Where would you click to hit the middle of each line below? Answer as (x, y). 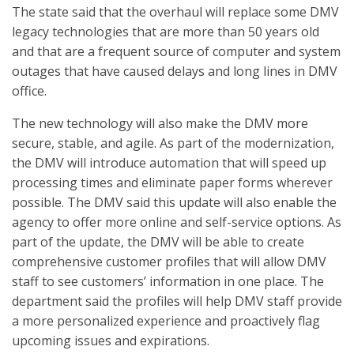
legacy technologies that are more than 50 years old (166, 32)
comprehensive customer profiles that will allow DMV (169, 262)
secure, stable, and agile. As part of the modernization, (173, 143)
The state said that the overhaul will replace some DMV (175, 12)
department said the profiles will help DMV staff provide (177, 301)
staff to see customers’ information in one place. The (168, 281)
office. (29, 91)
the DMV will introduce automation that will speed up (169, 163)
